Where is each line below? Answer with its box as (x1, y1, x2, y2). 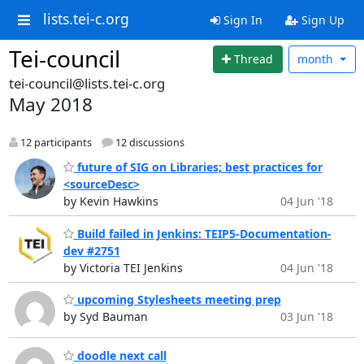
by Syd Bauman (63, 309, 148, 325)
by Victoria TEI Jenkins (63, 259, 183, 275)
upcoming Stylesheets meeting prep (73, 292, 281, 308)
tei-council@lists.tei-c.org (8, 73, 165, 93)
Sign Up (297, 12, 344, 28)
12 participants (17, 135, 92, 149)
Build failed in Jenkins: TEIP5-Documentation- (73, 225, 331, 241)
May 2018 (8, 91, 93, 117)
